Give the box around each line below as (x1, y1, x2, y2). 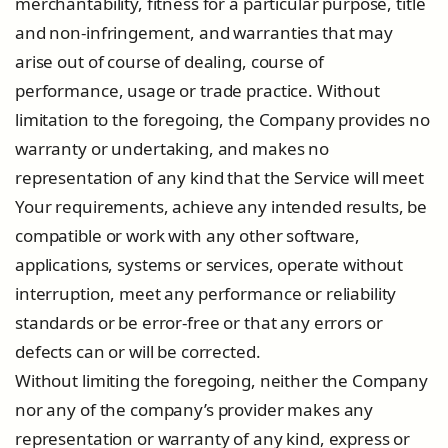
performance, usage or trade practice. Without (15, 79, 380, 102)
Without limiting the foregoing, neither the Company (15, 369, 429, 392)
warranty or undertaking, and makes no (15, 137, 329, 160)
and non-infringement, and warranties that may (15, 21, 393, 44)
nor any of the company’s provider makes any (15, 398, 374, 421)
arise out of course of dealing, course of (15, 50, 324, 73)
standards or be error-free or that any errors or (15, 311, 383, 334)
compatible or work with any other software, (15, 224, 361, 247)
